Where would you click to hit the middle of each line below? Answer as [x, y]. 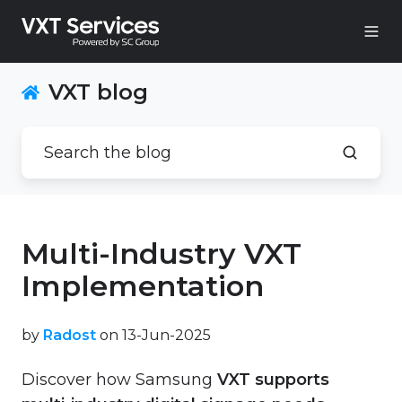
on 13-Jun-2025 [153, 334]
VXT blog [99, 92]
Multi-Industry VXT [162, 253]
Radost [70, 334]
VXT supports [273, 379]
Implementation [143, 285]
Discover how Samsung [119, 379]
